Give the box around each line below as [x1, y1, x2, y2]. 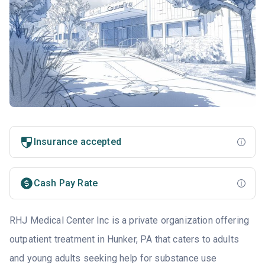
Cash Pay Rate [34, 177, 98, 189]
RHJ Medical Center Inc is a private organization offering [9, 215, 250, 227]
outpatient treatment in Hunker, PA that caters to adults [9, 234, 239, 245]
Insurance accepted [34, 136, 121, 148]
